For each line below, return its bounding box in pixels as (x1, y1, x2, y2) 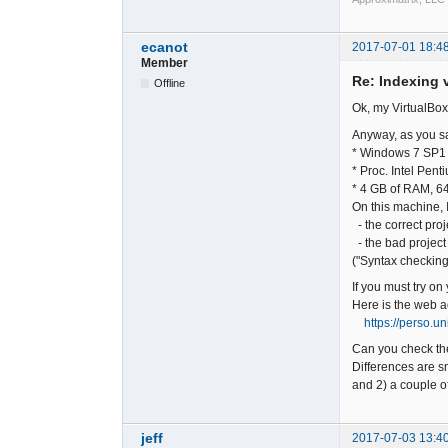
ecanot (141, 39, 188, 56)
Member (141, 56, 188, 71)
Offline (154, 77, 186, 90)
